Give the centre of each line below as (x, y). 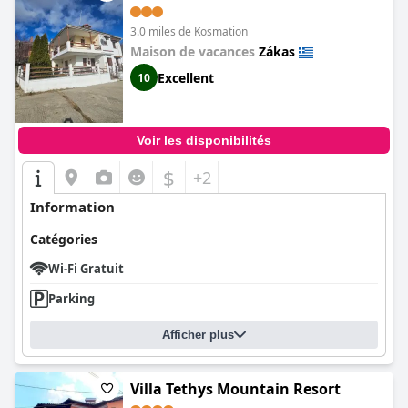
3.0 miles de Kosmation (189, 31)
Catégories (64, 239)
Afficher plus (198, 335)
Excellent (186, 77)
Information (72, 207)
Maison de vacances (194, 51)
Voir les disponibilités (204, 140)
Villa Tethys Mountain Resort (235, 389)
